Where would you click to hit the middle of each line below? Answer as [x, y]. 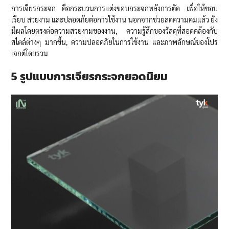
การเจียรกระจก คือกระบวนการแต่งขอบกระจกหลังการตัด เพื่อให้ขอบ [114, 8]
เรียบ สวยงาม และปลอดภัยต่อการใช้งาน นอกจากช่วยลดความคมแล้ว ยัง [114, 19]
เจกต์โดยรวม [30, 53]
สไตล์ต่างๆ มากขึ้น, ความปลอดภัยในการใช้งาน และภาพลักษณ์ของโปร [114, 42]
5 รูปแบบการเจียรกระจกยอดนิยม [90, 76]
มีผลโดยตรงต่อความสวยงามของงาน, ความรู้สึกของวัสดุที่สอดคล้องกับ [114, 30]
